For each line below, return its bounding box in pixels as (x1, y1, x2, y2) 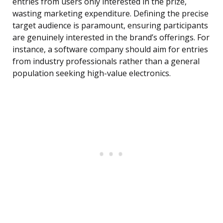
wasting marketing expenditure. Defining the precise (12, 8, 209, 19)
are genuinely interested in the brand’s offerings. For (12, 32, 210, 43)
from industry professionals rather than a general (12, 56, 200, 67)
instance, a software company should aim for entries (12, 44, 208, 55)
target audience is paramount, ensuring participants (12, 20, 208, 31)
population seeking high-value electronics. (12, 68, 171, 79)
